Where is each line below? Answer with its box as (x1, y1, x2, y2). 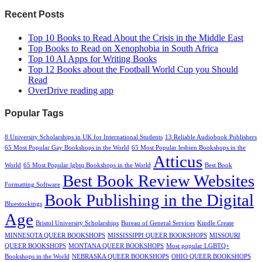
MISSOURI (209, 232, 240, 239)
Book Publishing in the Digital (44, 191, 254, 210)
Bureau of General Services (121, 220, 195, 227)
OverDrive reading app (28, 85, 113, 95)
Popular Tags (5, 108, 64, 118)
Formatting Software (5, 181, 60, 188)
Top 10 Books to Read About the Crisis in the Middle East (28, 32, 243, 43)
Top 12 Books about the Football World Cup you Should (28, 64, 238, 74)
